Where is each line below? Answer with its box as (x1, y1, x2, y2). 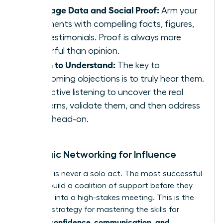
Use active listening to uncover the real (28, 88, 183, 97)
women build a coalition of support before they (18, 182, 193, 190)
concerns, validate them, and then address (28, 101, 200, 111)
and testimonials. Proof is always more (28, 33, 181, 42)
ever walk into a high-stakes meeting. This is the (18, 194, 194, 202)
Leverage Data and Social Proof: (28, 4, 159, 15)
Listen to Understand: (28, 59, 115, 70)
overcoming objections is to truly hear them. (28, 74, 204, 84)
